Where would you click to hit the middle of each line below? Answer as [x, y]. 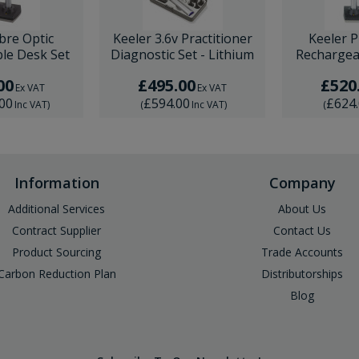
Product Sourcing [57, 252]
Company [302, 183]
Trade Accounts [303, 252]
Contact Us [303, 230]
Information [56, 183]
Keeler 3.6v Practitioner [182, 38]
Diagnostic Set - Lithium [183, 54]
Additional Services [57, 209]
